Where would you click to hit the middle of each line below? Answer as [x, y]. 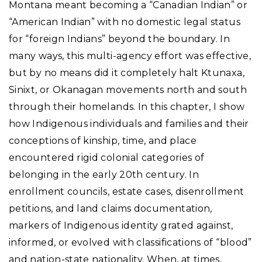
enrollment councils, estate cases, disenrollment [127, 192]
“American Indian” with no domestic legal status [125, 22]
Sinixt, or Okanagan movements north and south [128, 90]
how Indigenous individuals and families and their [129, 124]
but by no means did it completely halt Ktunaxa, [127, 73]
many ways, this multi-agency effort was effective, [130, 56]
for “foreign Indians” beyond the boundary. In [120, 39]
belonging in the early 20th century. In [104, 175]
